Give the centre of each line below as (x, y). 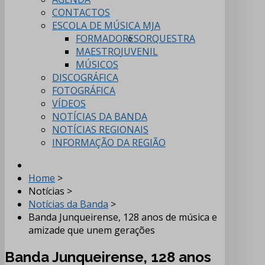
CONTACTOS (81, 13)
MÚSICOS (97, 65)
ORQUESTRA (167, 39)
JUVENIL (139, 52)
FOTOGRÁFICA (84, 91)
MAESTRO (98, 52)
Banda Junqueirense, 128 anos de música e (123, 217)
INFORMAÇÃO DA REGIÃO (109, 143)
